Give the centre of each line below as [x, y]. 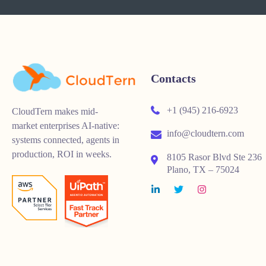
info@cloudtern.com [204, 134]
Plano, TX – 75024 [203, 169]
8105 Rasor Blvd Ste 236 [214, 157]
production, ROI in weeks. [62, 154]
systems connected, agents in [66, 140]
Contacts [173, 78]
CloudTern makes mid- [55, 112]
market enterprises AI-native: [66, 126]
